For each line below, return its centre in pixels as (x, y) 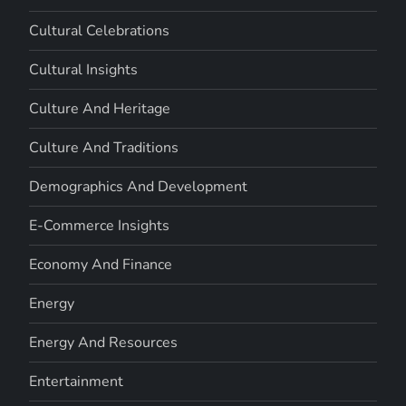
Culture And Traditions (104, 147)
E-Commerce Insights (100, 225)
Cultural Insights (84, 69)
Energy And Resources (104, 342)
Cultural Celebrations (100, 30)
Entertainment (77, 381)
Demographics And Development (139, 186)
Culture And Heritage (100, 108)
